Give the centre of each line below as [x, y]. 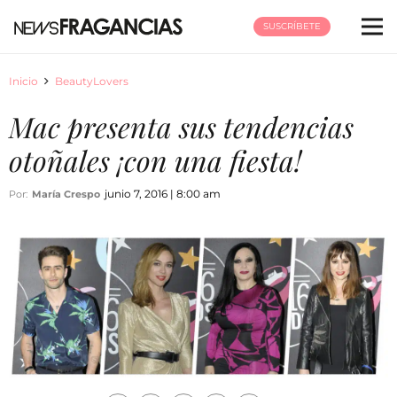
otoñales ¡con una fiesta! [155, 160]
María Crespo [66, 194]
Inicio [23, 81]
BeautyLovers [92, 81]
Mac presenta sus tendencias [181, 126]
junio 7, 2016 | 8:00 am [163, 194]
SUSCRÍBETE [292, 26]
